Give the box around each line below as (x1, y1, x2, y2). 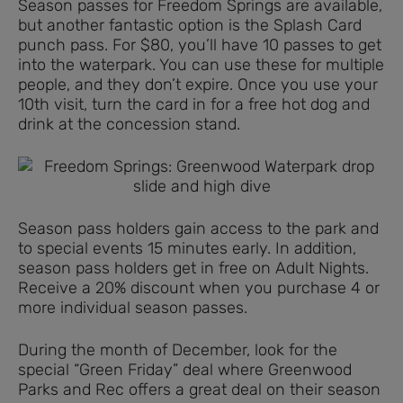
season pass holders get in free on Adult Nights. (18, 258, 369, 279)
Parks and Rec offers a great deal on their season (18, 380, 381, 400)
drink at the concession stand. (18, 114, 240, 135)
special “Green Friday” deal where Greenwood (18, 360, 352, 381)
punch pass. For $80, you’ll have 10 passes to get (18, 35, 381, 56)
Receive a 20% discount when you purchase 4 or (18, 278, 380, 299)
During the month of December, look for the (18, 340, 337, 361)
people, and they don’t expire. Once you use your (18, 75, 378, 95)
